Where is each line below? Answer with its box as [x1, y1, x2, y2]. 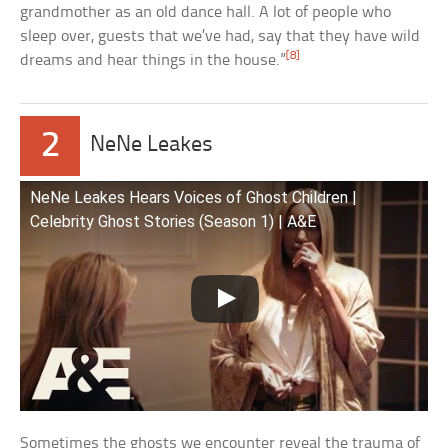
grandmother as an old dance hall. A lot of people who [20, 4, 392, 22]
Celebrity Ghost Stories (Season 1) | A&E [30, 212, 317, 232]
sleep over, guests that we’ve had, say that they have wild [20, 28, 421, 46]
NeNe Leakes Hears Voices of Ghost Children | [30, 188, 358, 208]
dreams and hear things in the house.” [20, 52, 287, 70]
